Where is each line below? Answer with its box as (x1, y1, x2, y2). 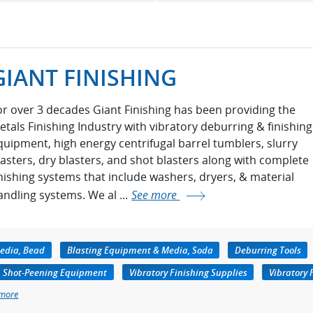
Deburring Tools (234, 244, 301, 257)
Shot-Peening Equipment (3, 265, 108, 279)
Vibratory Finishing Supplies (129, 265, 247, 279)
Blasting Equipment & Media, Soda (66, 244, 213, 257)
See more (131, 187, 180, 203)
